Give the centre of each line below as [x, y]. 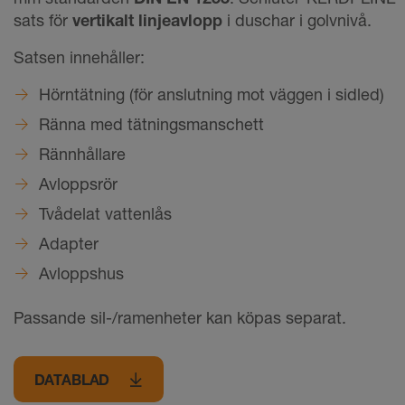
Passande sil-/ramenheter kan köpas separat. [180, 317]
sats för [43, 20]
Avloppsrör [78, 184]
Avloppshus [81, 273]
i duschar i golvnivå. [297, 20]
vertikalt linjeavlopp [147, 20]
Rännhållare [82, 154]
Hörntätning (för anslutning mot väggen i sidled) [212, 94]
